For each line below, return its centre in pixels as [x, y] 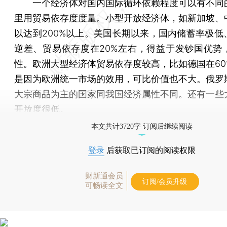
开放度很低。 [51, 109]
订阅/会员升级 [165, 181]
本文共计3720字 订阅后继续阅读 [142, 126]
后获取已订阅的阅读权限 [150, 150]
